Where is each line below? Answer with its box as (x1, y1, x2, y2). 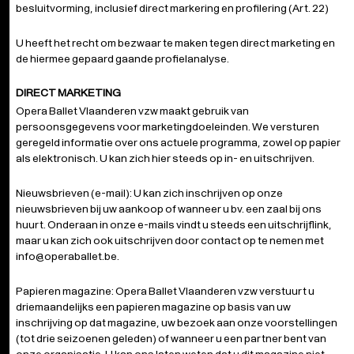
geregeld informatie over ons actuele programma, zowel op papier (16, 135, 341, 149)
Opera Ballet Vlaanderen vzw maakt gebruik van (16, 104, 249, 118)
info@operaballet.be (16, 249, 117, 263)
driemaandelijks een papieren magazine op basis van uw (16, 299, 291, 314)
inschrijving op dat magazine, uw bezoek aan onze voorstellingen (16, 315, 337, 330)
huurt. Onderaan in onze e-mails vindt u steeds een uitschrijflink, (16, 217, 332, 232)
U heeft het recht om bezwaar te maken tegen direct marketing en (16, 36, 335, 50)
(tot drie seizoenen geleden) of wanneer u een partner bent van (16, 331, 326, 345)
